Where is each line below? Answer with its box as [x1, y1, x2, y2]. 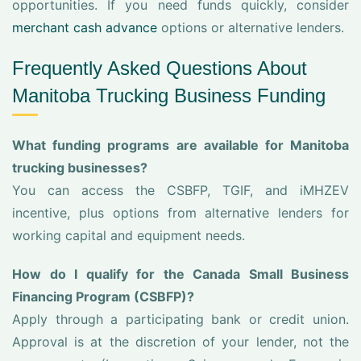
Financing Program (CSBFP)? [12, 288, 194, 305]
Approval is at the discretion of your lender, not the [12, 334, 349, 350]
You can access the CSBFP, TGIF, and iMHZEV [12, 182, 349, 198]
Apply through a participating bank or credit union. [12, 311, 349, 327]
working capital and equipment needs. [12, 227, 245, 243]
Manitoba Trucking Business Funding [12, 85, 326, 106]
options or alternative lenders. [157, 19, 344, 35]
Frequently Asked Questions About [12, 57, 307, 79]
